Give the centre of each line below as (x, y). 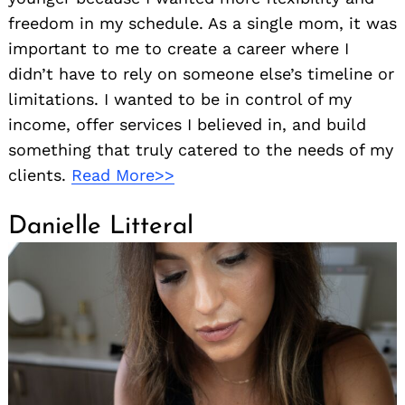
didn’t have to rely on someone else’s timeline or (201, 73)
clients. (40, 174)
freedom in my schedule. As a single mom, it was (202, 23)
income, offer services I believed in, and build (187, 124)
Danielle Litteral (101, 226)
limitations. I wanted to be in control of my (180, 99)
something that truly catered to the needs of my (201, 149)
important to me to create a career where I (179, 48)
